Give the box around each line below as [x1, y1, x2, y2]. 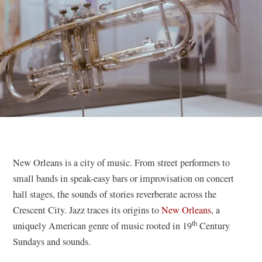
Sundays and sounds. [13, 235, 91, 248]
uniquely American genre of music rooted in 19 [13, 219, 192, 232]
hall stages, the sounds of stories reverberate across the [13, 187, 217, 201]
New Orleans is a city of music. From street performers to [13, 156, 230, 169]
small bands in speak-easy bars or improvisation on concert [13, 171, 235, 185]
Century [197, 219, 230, 232]
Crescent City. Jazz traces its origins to [13, 203, 162, 216]
